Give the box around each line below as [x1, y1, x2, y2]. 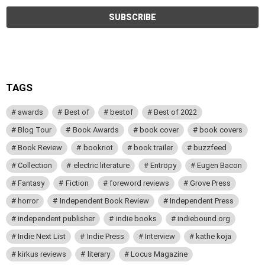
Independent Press [169, 196, 234, 205]
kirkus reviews [18, 249, 67, 258]
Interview [144, 231, 175, 241]
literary [87, 249, 110, 258]
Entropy [150, 160, 176, 170]
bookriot [83, 143, 113, 152]
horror [18, 196, 39, 205]
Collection [18, 160, 53, 170]
